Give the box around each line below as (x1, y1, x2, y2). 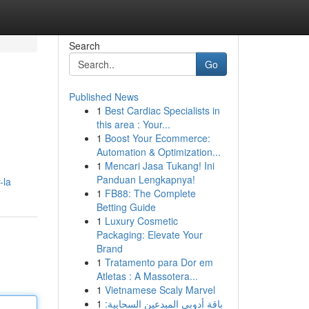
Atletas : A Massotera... (96, 269, 198, 283)
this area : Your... (96, 117, 170, 131)
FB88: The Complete (104, 186, 196, 200)
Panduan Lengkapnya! (96, 172, 195, 186)
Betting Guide (96, 200, 156, 214)
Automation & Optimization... (96, 145, 221, 159)
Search (68, 39, 100, 52)
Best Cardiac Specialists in (104, 103, 220, 117)
